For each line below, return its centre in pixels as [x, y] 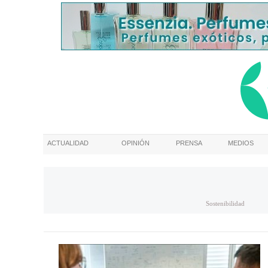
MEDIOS [241, 143]
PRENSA [189, 143]
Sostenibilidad [225, 203]
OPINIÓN [135, 143]
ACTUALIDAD [68, 143]
